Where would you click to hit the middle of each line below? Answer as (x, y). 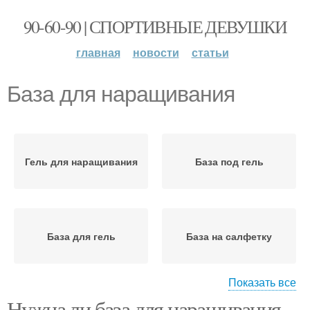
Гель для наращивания (81, 161)
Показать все (262, 282)
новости (156, 52)
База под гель (229, 161)
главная (98, 52)
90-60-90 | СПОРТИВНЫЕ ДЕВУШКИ (155, 26)
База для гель (81, 236)
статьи (210, 52)
